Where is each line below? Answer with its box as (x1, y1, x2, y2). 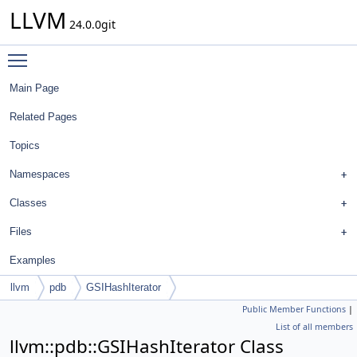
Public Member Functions (242, 304, 346, 315)
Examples (10, 254, 56, 266)
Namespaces (10, 168, 70, 180)
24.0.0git (66, 17, 116, 32)
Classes (10, 197, 47, 209)
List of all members (276, 321, 353, 332)
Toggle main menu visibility (35, 45, 182, 61)
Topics (10, 139, 40, 151)
